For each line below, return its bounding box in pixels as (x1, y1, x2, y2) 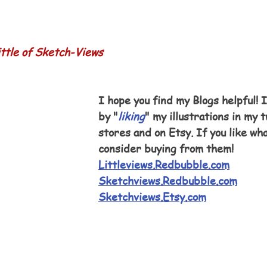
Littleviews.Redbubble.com (98, 157, 229, 172)
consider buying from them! (98, 141, 234, 156)
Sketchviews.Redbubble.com (98, 173, 237, 188)
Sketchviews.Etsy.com (98, 189, 206, 204)
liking (118, 108, 145, 124)
